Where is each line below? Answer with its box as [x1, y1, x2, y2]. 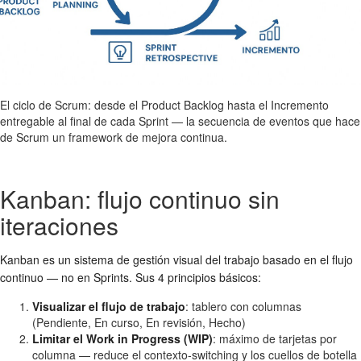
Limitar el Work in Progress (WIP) [32, 330, 213, 346]
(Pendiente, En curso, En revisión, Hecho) [32, 314, 246, 330]
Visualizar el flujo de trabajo [32, 298, 185, 314]
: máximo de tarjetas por [213, 330, 337, 346]
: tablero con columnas [185, 298, 301, 314]
